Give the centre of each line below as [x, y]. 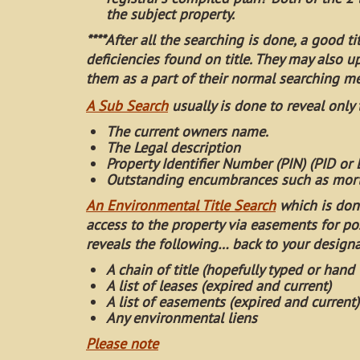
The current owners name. [187, 131]
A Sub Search [127, 106]
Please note [122, 344]
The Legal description [173, 147]
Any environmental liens [182, 318]
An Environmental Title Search [181, 205]
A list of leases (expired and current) [219, 286]
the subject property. [170, 14]
